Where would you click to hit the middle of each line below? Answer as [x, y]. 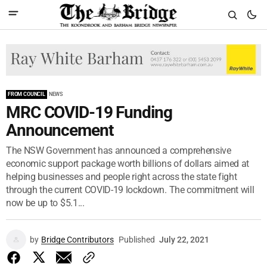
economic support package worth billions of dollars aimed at [128, 163]
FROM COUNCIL [27, 94]
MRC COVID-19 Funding [89, 112]
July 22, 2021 [184, 239]
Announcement [60, 130]
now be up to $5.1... [45, 203]
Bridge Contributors [77, 239]
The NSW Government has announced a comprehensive [119, 150]
